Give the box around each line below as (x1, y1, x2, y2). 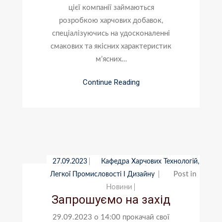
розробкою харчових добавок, (59, 16, 163, 24)
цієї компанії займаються (68, 3, 154, 11)
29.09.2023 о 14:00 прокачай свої (53, 213, 169, 221)
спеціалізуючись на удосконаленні (52, 29, 170, 37)
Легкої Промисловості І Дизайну (50, 170, 157, 178)
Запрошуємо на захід (52, 192, 170, 207)
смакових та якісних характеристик (51, 42, 171, 50)
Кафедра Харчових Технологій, (101, 158, 199, 165)
